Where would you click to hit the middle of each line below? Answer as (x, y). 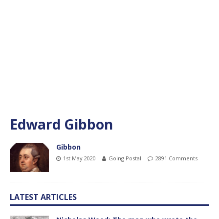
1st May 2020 (79, 158)
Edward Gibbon (61, 124)
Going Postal (125, 158)
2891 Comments (176, 158)
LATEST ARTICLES (43, 197)
